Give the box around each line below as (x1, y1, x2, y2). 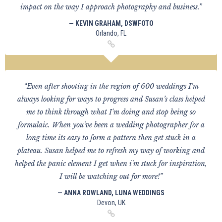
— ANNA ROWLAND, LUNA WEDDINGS (57, 189, 165, 197)
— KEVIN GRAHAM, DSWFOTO (68, 19, 154, 27)
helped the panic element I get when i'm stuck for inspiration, (15, 159, 207, 168)
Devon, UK (97, 199, 125, 207)
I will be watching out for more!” (59, 172, 163, 181)
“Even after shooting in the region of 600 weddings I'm (23, 82, 199, 91)
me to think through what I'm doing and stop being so (26, 108, 196, 116)
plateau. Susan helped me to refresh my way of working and (17, 146, 205, 155)
